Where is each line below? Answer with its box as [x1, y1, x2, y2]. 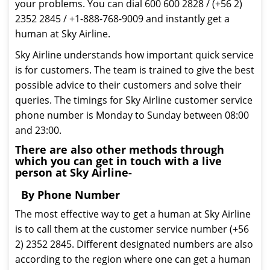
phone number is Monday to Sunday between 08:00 [15, 108, 249, 122]
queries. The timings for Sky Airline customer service [15, 93, 253, 107]
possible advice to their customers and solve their [15, 78, 242, 92]
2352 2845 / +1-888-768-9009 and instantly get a [15, 12, 230, 25]
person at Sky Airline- [15, 165, 132, 180]
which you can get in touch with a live [15, 154, 222, 168]
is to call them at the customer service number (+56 [15, 222, 249, 236]
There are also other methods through [15, 142, 224, 157]
